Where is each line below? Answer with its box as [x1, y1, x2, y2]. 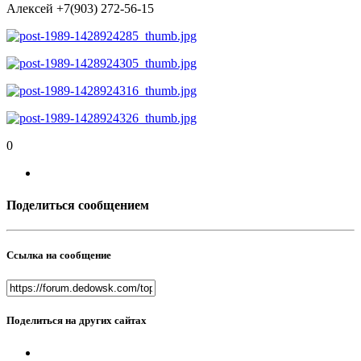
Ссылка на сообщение [6, 249, 111, 262]
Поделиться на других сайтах [6, 314, 147, 327]
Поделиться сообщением [6, 197, 149, 212]
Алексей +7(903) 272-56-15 [6, 2, 154, 16]
